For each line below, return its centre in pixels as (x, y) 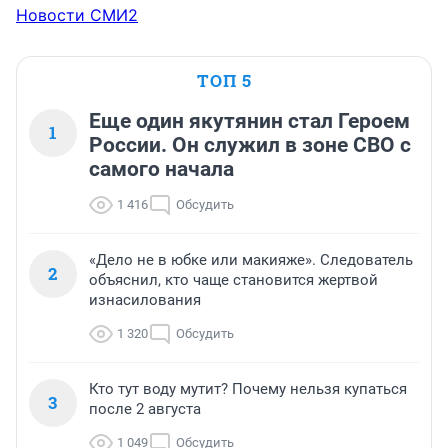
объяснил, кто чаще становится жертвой (233, 280)
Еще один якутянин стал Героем (249, 121)
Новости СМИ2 (77, 15)
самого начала (161, 169)
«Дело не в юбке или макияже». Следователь (251, 260)
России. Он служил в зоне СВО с (250, 145)
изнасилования (145, 300)
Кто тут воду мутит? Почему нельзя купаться (248, 389)
